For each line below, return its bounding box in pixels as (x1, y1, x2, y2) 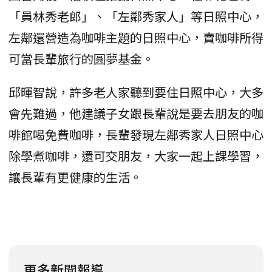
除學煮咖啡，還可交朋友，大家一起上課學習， (8, 147, 263, 165)
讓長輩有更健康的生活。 (8, 168, 142, 186)
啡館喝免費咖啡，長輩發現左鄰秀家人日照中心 (8, 126, 263, 143)
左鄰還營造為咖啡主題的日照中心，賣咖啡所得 (8, 29, 263, 46)
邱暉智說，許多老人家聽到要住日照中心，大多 (8, 83, 263, 101)
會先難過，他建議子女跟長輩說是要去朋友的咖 (8, 104, 263, 122)
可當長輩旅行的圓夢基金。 (8, 50, 154, 67)
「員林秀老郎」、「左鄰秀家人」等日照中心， (8, 7, 263, 25)
